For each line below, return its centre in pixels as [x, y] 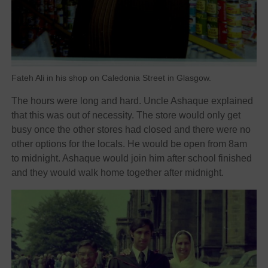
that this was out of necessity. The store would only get [126, 115]
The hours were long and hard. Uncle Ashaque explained [132, 101]
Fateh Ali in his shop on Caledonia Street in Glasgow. [111, 78]
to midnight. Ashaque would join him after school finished [131, 159]
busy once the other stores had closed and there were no [131, 130]
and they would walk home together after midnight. [117, 173]
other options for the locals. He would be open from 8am [129, 144]
